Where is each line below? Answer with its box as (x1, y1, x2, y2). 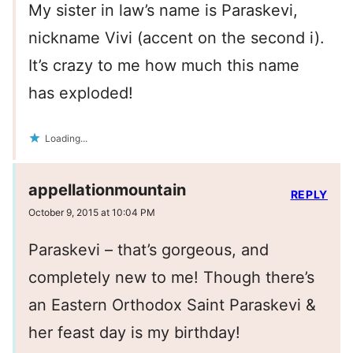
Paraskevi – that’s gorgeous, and (28, 240, 269, 260)
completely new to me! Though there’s (28, 268, 314, 288)
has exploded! (28, 83, 133, 102)
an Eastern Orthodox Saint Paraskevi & (28, 295, 316, 315)
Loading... (45, 132, 87, 144)
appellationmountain (28, 180, 186, 200)
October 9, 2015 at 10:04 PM (28, 206, 155, 219)
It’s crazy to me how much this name (28, 55, 299, 75)
